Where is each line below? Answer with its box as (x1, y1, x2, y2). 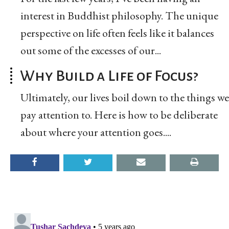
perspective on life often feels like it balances (20, 25, 214, 40)
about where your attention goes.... (20, 124, 171, 140)
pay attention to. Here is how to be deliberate (20, 107, 218, 122)
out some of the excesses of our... (20, 42, 161, 58)
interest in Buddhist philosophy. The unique (20, 8, 218, 23)
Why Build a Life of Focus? (20, 67, 198, 84)
